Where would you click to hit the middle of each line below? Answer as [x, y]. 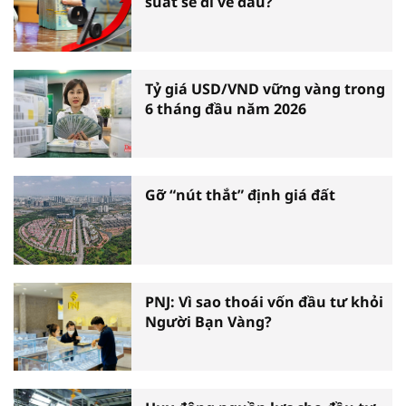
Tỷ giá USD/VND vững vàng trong [265, 88]
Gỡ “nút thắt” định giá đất [240, 195]
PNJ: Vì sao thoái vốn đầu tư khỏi [264, 301]
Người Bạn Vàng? [208, 321]
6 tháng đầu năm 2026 [226, 108]
